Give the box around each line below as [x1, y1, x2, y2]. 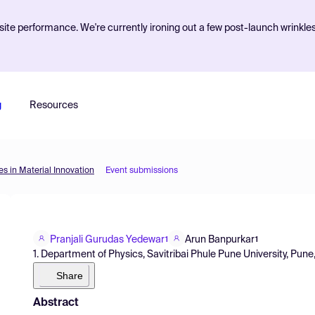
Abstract [33, 297, 79, 309]
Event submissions [105, 167, 178, 175]
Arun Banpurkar [185, 234, 255, 245]
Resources [29, 101, 78, 110]
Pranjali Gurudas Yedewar [50, 234, 165, 245]
